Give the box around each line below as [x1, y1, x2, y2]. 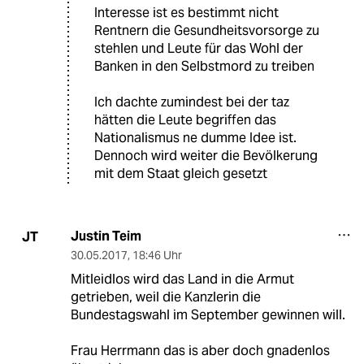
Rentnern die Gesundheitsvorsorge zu [94, 22, 319, 40]
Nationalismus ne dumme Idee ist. [94, 129, 297, 147]
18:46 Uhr [132, 248, 182, 263]
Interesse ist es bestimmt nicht [94, 4, 279, 22]
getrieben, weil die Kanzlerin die [70, 288, 261, 306]
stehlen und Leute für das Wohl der [94, 40, 303, 58]
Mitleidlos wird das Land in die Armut [70, 271, 294, 288]
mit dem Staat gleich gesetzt [94, 165, 267, 183]
